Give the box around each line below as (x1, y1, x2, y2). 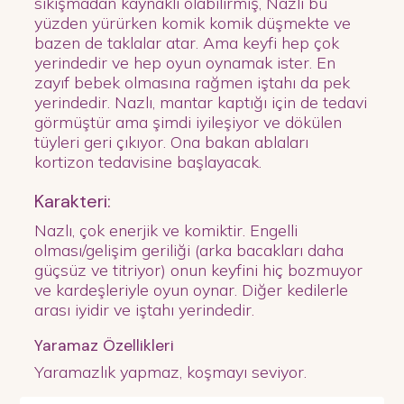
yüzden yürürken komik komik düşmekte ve (34, 13, 352, 34)
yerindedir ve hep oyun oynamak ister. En (34, 52, 336, 74)
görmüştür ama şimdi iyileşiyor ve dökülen (34, 112, 343, 133)
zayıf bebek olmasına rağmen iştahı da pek (34, 72, 351, 94)
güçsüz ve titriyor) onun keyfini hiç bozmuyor (34, 260, 363, 281)
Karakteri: (34, 189, 112, 214)
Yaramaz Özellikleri (34, 335, 175, 355)
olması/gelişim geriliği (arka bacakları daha (34, 240, 344, 262)
